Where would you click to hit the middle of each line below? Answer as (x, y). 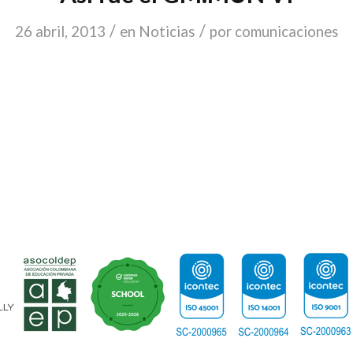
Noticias (167, 32)
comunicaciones (286, 32)
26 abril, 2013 (60, 32)
